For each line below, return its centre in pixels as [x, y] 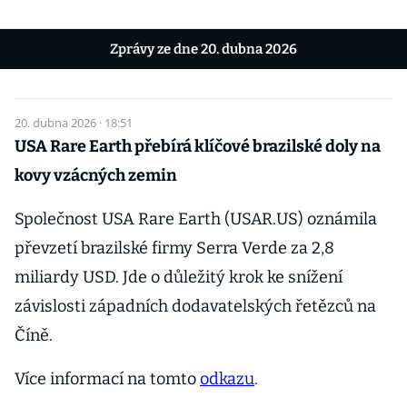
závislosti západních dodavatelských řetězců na [195, 306]
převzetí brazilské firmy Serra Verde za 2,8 [174, 248]
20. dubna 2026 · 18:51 [74, 123]
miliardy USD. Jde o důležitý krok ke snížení [179, 277]
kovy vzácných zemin [96, 175]
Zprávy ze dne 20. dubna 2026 [203, 49]
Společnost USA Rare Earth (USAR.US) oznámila [196, 219]
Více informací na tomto [107, 379]
